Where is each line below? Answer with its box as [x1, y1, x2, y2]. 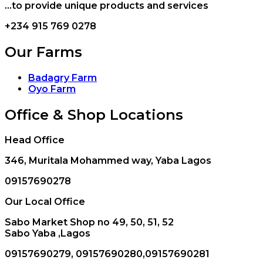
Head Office [5, 134, 65, 146]
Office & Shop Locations [5, 106, 183, 123]
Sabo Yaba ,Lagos [5, 228, 90, 240]
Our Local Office [5, 196, 85, 208]
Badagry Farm [28, 72, 97, 83]
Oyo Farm [28, 83, 76, 95]
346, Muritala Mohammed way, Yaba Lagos [5, 155, 211, 167]
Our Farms [5, 43, 82, 60]
